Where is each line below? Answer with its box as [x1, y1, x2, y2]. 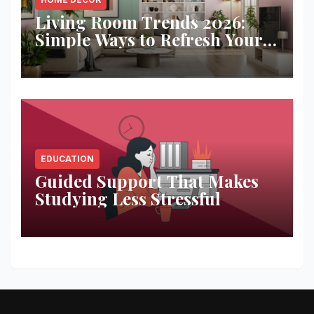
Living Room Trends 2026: [35, 10, 245, 33]
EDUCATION [41, 153, 94, 164]
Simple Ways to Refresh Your [35, 27, 263, 50]
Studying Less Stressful [35, 186, 221, 210]
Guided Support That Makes [35, 169, 259, 192]
